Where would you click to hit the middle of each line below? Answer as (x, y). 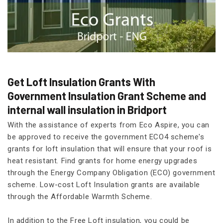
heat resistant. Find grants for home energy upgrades (103, 161)
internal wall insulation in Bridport (87, 109)
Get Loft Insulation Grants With (81, 81)
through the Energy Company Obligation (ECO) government (111, 172)
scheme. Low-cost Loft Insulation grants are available (104, 184)
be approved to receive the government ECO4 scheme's (106, 137)
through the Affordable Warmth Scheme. (80, 196)
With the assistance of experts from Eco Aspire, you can (109, 125)
